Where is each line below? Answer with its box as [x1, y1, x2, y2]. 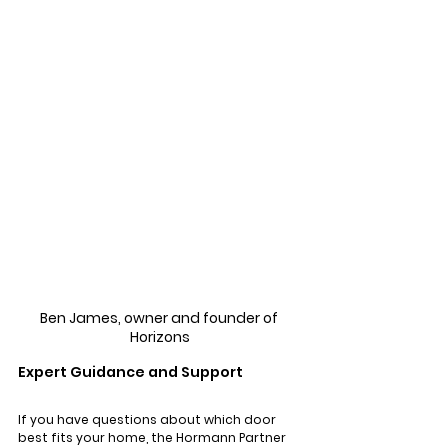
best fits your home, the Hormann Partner [18, 428, 289, 446]
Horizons [130, 326, 190, 347]
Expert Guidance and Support [18, 361, 243, 382]
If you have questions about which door [18, 410, 279, 428]
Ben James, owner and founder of [39, 307, 281, 328]
